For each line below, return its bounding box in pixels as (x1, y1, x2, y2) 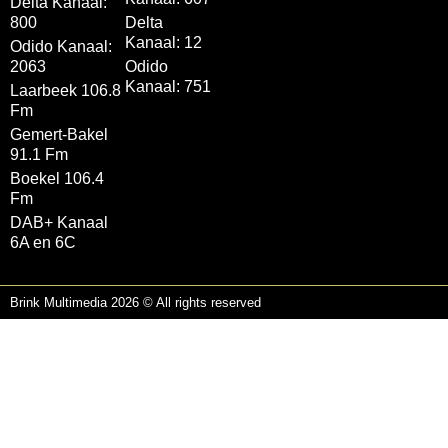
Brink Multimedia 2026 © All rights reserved (10, 295, 261, 310)
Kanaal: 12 (124, 34, 202, 51)
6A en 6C (10, 234, 76, 251)
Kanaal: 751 (124, 78, 211, 95)
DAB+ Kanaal (10, 214, 108, 231)
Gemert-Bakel (10, 126, 108, 143)
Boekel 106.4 (10, 170, 104, 187)
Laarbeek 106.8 (10, 82, 121, 99)
